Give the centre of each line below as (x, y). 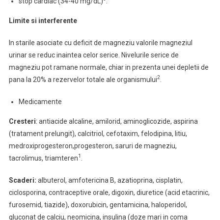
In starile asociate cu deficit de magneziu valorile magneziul (100, 43)
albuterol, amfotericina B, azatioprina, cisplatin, (109, 180)
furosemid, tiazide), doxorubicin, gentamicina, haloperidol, (98, 205)
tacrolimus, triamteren (43, 158)
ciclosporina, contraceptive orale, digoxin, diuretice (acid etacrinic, (109, 192)
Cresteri (22, 121)
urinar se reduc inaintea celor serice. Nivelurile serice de (94, 55)
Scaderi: (22, 180)
